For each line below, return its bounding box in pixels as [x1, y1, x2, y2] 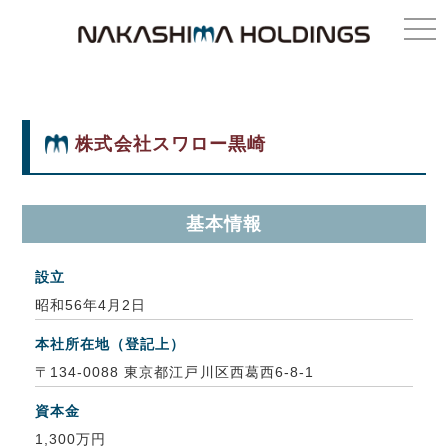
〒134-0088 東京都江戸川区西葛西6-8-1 [34, 363, 315, 380]
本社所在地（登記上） [34, 335, 186, 352]
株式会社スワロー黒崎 [75, 133, 267, 154]
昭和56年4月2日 [34, 296, 147, 313]
